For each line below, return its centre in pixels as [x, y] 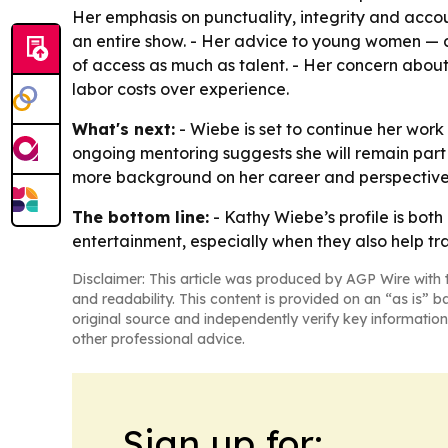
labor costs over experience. [180, 89]
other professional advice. [158, 339]
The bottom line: [140, 217]
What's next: [123, 129]
